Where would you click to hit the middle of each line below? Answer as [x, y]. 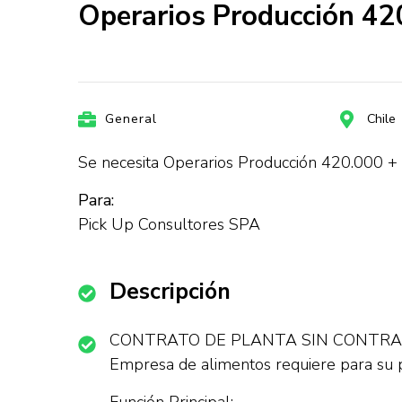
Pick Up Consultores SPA [169, 224]
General [131, 119]
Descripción [170, 292]
